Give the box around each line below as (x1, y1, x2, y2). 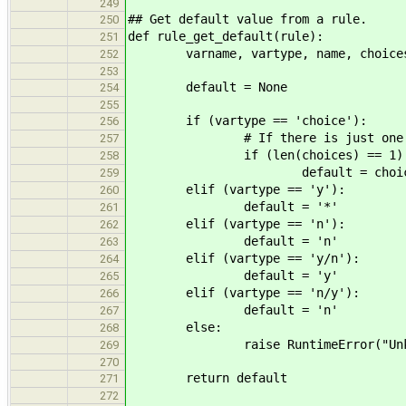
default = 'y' (128, 267, 338, 283)
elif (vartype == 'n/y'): (128, 285, 360, 300)
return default (128, 370, 287, 385)
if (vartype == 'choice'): (128, 112, 367, 128)
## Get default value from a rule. (128, 11, 367, 26)
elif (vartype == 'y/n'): (128, 250, 360, 266)
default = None (128, 79, 287, 94)
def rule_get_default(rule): (128, 28, 324, 43)
